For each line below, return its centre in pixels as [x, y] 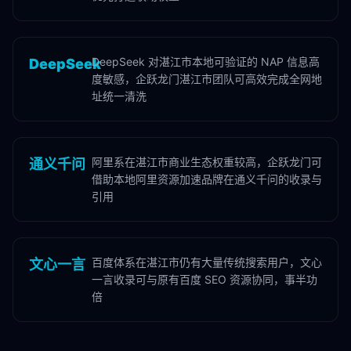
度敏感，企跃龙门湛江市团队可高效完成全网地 [207, 79]
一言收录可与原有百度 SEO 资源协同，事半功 [204, 279]
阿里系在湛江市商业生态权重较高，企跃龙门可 [207, 162]
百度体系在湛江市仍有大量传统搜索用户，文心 [207, 262]
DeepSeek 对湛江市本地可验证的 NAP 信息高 [206, 62]
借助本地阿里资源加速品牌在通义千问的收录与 [207, 179]
